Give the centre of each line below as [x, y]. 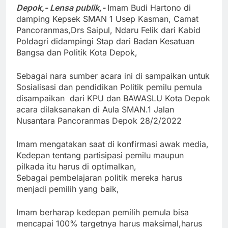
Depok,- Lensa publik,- [61, 8]
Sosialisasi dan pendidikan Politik [81, 87]
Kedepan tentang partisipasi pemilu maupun [100, 155]
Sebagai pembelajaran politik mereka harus [99, 178]
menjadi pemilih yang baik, [68, 189]
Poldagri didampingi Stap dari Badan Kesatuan [105, 41]
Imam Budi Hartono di [149, 8]
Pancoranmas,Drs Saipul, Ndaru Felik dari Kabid [108, 30]
